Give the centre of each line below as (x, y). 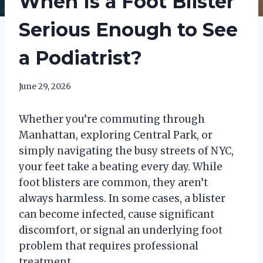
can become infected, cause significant (117, 214)
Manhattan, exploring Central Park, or (116, 135)
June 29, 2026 (45, 86)
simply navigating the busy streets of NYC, (126, 151)
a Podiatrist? (80, 58)
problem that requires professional (109, 246)
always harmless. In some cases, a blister (122, 198)
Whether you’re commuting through (112, 119)
